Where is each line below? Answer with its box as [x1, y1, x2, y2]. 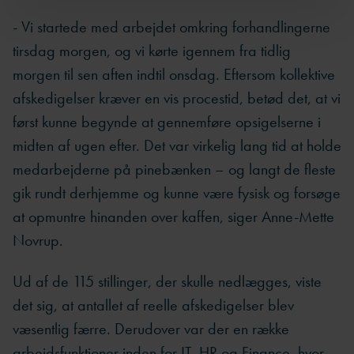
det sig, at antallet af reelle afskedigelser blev [13, 295, 294, 316]
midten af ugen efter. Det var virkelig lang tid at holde [13, 134, 341, 156]
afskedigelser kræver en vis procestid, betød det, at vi [13, 87, 341, 108]
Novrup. [13, 229, 63, 250]
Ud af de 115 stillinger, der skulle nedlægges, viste [13, 271, 322, 292]
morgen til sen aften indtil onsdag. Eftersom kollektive [13, 63, 335, 85]
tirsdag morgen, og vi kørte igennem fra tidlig [13, 40, 291, 61]
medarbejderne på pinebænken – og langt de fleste [13, 158, 336, 179]
